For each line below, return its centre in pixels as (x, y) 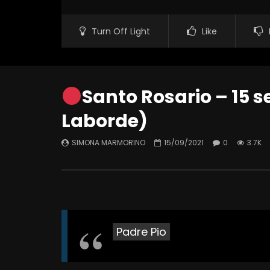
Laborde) (105, 121)
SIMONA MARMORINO (108, 143)
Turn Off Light (121, 32)
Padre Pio (141, 232)
